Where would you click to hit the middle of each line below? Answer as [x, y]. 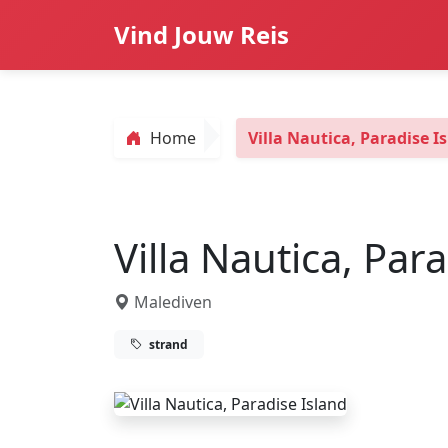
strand [167, 344]
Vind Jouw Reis [201, 34]
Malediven [171, 302]
